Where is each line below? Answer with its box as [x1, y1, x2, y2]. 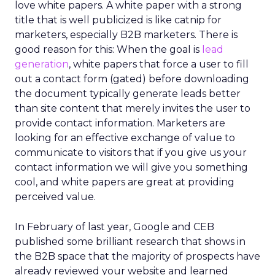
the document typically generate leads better [15, 88, 241, 99]
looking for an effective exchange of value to [15, 132, 235, 144]
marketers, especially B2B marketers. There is [15, 29, 238, 41]
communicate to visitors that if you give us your [15, 147, 247, 158]
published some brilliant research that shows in [15, 236, 246, 247]
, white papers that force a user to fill [69, 58, 249, 70]
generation [15, 58, 69, 70]
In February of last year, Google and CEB [15, 221, 214, 233]
